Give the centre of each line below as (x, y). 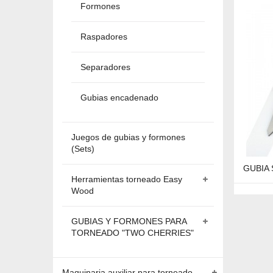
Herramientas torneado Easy (127, 179)
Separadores (105, 67)
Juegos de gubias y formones (128, 137)
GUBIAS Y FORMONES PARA (129, 221)
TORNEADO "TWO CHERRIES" (133, 233)
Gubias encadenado (119, 97)
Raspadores (104, 37)
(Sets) (83, 149)
